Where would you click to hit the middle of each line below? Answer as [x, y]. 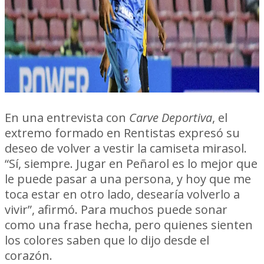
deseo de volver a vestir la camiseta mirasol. [126, 148]
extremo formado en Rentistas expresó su [122, 133]
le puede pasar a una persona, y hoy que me [128, 179]
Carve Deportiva [171, 118]
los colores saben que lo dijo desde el [107, 240]
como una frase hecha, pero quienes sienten [129, 225]
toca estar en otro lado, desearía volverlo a [122, 194]
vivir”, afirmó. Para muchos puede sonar [116, 209]
